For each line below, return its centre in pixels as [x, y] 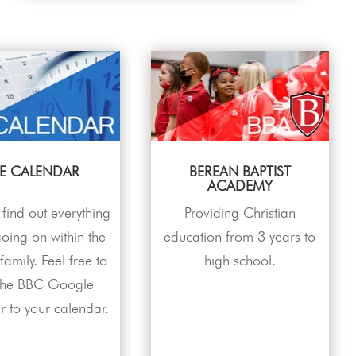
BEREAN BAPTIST [240, 171]
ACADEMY [240, 185]
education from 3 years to [240, 236]
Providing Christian [240, 212]
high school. [240, 260]
